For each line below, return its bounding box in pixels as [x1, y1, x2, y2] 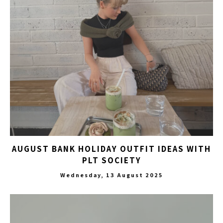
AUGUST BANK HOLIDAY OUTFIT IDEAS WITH [12, 143, 211, 154]
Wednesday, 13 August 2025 [60, 171, 163, 179]
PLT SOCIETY [82, 154, 141, 166]
